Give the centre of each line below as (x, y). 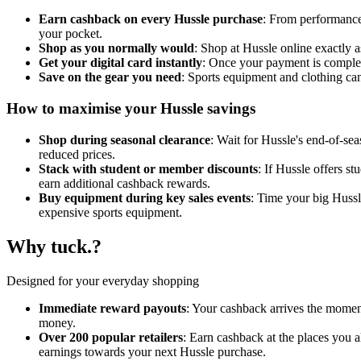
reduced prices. (77, 154)
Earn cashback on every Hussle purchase (151, 19)
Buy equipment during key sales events (145, 197)
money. (57, 322)
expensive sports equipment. (110, 212)
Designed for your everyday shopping (103, 280)
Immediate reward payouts (112, 308)
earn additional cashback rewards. (124, 183)
